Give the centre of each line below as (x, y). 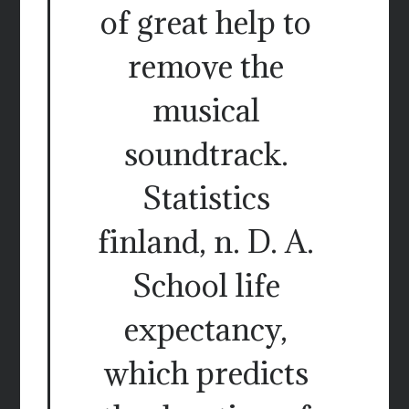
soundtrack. (206, 154)
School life (206, 286)
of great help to (206, 23)
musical (206, 110)
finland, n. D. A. (206, 242)
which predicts (206, 373)
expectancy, (206, 330)
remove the (206, 67)
